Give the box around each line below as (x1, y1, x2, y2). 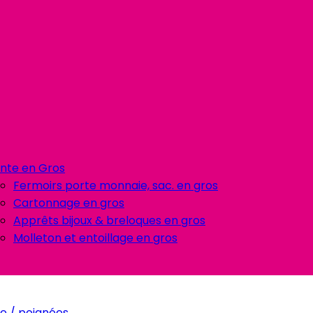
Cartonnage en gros (13, 195, 124, 211)
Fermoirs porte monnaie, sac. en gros (13, 177, 218, 194)
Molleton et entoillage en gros (13, 230, 177, 246)
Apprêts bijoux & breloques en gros (13, 212, 205, 228)
